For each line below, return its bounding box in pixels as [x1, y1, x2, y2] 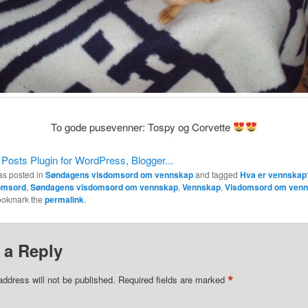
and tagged [192, 168, 240, 181]
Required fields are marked [118, 272, 228, 286]
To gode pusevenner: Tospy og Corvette [51, 119, 234, 134]
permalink [44, 193, 84, 206]
